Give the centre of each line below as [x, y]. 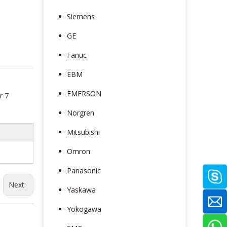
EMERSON [84, 93]
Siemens [81, 16]
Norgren [81, 112]
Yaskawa [81, 190]
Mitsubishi [83, 132]
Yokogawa [84, 209]
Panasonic [84, 170]
